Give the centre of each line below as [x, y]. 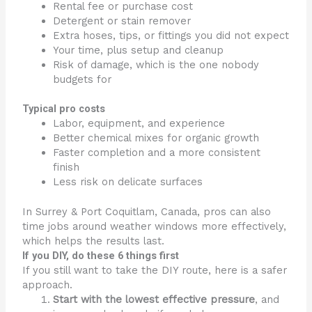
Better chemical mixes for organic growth [156, 138]
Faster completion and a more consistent [157, 153]
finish [67, 167]
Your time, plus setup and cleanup [139, 50]
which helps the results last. [94, 241]
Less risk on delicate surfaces [128, 182]
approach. [48, 285]
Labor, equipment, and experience [139, 124]
